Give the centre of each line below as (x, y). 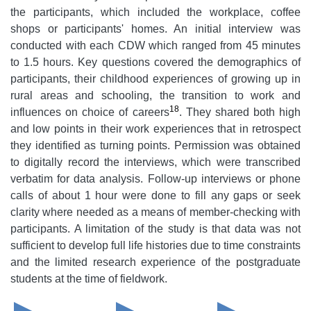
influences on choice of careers (90, 112)
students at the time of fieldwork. (89, 279)
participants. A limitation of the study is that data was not (155, 229)
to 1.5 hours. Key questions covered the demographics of (155, 62)
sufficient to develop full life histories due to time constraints (155, 245)
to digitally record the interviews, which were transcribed (155, 162)
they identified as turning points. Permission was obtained (155, 145)
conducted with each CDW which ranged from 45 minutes (155, 45)
